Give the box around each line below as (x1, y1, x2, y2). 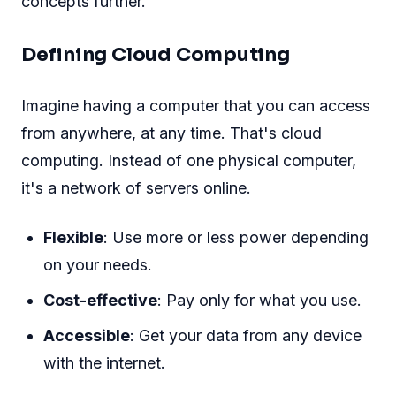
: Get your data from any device (130, 326, 362, 346)
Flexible (43, 228, 104, 247)
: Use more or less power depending (103, 228, 369, 247)
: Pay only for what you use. (157, 291, 362, 310)
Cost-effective (43, 291, 158, 310)
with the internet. (43, 354, 166, 373)
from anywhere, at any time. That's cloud (21, 124, 322, 143)
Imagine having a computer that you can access (21, 96, 370, 116)
